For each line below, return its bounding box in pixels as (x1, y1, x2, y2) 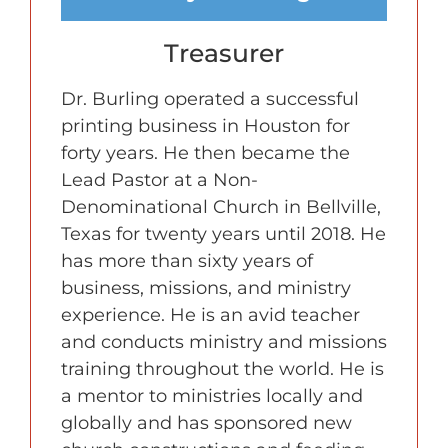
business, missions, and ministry (61, 277, 351, 300)
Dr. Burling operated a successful (61, 88, 359, 111)
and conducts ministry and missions (61, 331, 387, 354)
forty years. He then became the (61, 142, 350, 165)
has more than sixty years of (61, 250, 313, 273)
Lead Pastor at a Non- (61, 169, 258, 192)
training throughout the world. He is (61, 358, 384, 381)
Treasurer (164, 38, 284, 69)
